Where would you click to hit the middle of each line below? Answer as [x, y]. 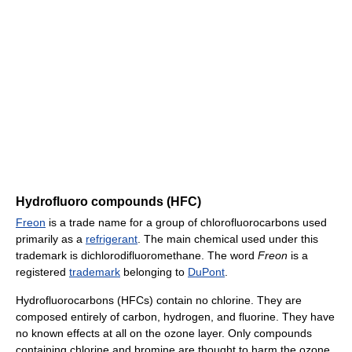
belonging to [154, 272]
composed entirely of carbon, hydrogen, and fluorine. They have [175, 317]
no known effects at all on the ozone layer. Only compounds [164, 334]
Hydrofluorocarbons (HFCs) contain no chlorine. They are [159, 301]
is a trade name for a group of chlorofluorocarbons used [186, 223]
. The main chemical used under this [228, 239]
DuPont [206, 272]
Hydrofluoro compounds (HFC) [108, 202]
